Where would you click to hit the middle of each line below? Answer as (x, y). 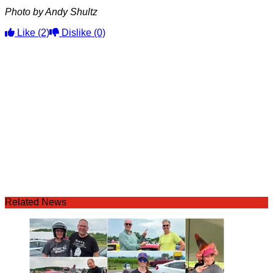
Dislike (76, 33)
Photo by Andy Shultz (51, 12)
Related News (36, 202)
